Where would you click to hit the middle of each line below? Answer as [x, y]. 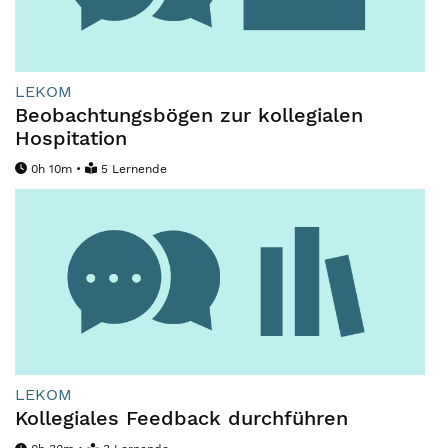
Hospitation [71, 137]
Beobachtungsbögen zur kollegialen [189, 114]
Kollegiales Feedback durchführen [181, 418]
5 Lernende [134, 168]
